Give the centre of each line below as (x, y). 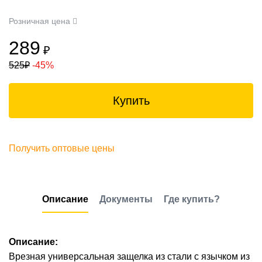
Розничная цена (41, 21)
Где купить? (192, 199)
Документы (126, 199)
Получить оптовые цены (62, 148)
